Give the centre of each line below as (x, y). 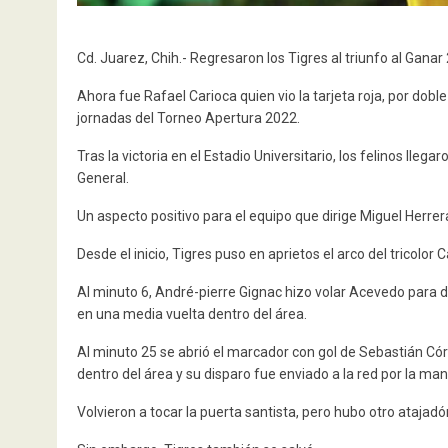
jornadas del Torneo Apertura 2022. (188, 118)
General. (103, 178)
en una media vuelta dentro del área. (192, 314)
